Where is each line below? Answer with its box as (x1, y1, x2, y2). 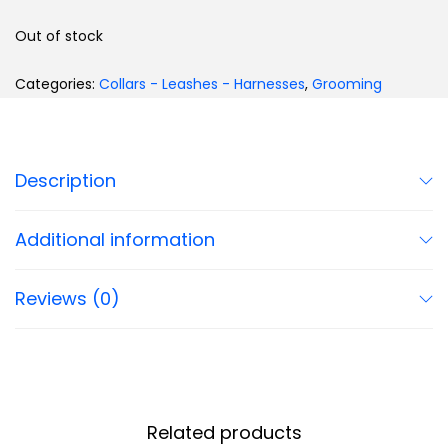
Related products (146, 420, 302, 446)
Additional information (15, 227, 215, 253)
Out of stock (15, 26, 103, 47)
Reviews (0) (15, 286, 120, 312)
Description (15, 168, 116, 194)
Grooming (312, 74, 382, 95)
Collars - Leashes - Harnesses (99, 74, 305, 95)
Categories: (15, 74, 99, 95)
